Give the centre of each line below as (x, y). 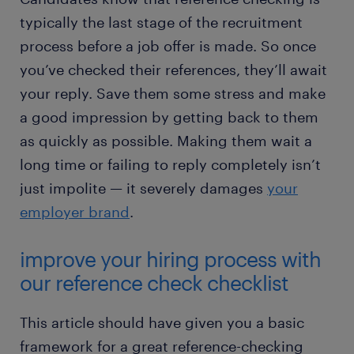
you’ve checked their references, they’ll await (173, 70)
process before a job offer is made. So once (168, 46)
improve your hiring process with (170, 259)
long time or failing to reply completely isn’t (170, 165)
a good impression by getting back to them (169, 117)
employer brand (75, 212)
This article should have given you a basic (162, 323)
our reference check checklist (154, 283)
